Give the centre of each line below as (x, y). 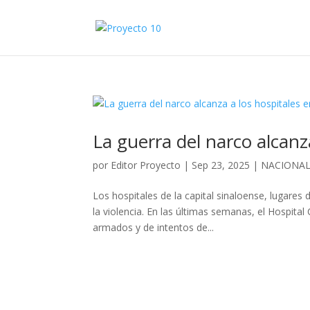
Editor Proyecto (146, 165)
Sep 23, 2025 (221, 165)
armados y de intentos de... (154, 227)
